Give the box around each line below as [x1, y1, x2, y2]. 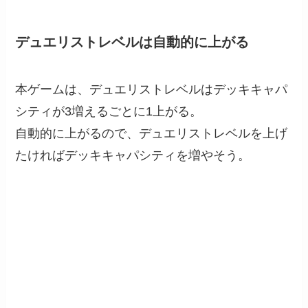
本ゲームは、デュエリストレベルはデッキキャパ [15, 82, 288, 96]
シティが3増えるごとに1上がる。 [15, 104, 203, 118]
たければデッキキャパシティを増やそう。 [15, 148, 251, 162]
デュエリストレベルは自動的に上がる [15, 34, 250, 49]
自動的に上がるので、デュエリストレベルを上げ [15, 126, 288, 140]
